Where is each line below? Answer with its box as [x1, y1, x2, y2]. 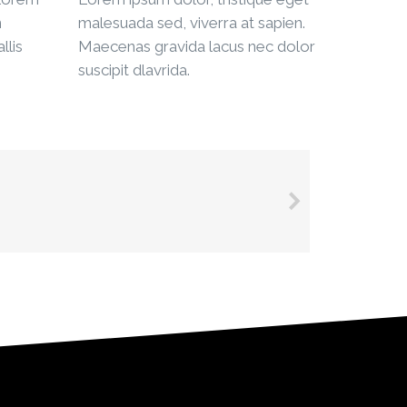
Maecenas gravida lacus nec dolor [78, 36, 315, 55]
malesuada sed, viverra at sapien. [78, 13, 305, 32]
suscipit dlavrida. [78, 60, 190, 79]
